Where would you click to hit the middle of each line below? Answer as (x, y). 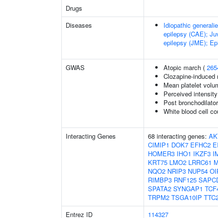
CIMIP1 (159, 145)
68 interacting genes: (178, 136)
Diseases (79, 25)
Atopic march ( (185, 67)
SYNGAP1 (188, 189)
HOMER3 (161, 154)
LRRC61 (200, 162)
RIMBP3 (160, 180)
